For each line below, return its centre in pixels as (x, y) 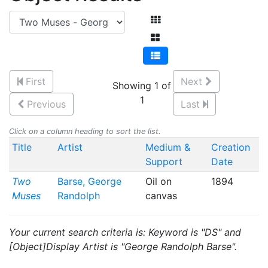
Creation (230, 147)
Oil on (158, 181)
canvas (162, 196)
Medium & (167, 147)
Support (164, 162)
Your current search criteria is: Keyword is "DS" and (125, 232)
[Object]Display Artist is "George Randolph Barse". (123, 246)
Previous (46, 104)
